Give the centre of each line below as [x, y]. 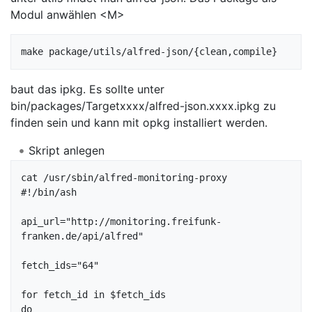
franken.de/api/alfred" [82, 236]
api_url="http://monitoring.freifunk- [121, 221]
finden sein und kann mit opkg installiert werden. [139, 123]
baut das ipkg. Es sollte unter [87, 89]
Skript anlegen [66, 151]
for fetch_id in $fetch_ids [93, 294]
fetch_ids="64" [60, 265]
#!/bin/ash [49, 192]
